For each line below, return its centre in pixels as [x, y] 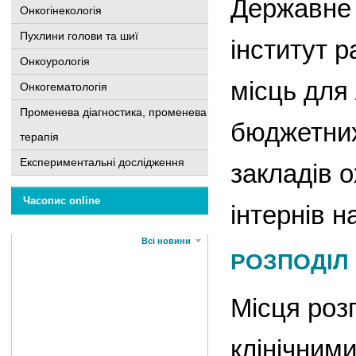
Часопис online [62, 201]
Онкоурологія [55, 61]
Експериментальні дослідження [102, 162]
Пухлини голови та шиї [79, 36]
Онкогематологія [64, 87]
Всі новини [166, 241]
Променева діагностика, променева [113, 112]
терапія [39, 137]
